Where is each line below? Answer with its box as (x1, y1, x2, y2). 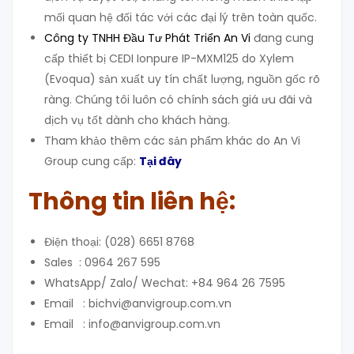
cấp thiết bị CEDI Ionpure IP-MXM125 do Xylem (44, 51, 294, 67)
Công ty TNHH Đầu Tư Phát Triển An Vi (44, 30, 250, 47)
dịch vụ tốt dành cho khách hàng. (44, 112, 230, 129)
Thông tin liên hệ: (28, 185, 235, 219)
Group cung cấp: (44, 153, 136, 170)
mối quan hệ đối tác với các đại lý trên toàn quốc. (44, 9, 317, 26)
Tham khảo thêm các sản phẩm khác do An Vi (44, 133, 300, 149)
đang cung (250, 30, 314, 47)
